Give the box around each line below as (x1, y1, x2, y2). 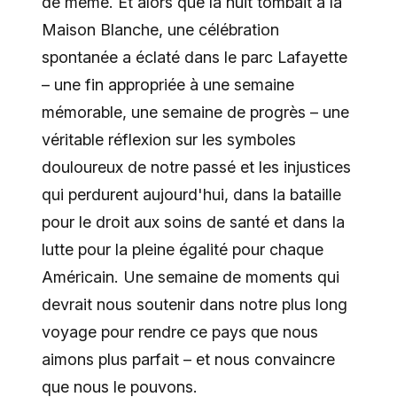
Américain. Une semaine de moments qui (41, 268, 339, 287)
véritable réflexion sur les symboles (41, 130, 296, 150)
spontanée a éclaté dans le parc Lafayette (41, 48, 347, 67)
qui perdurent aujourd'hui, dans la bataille (41, 185, 341, 205)
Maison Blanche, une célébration (41, 20, 279, 40)
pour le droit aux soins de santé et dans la (41, 213, 345, 232)
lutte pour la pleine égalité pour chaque (41, 240, 323, 260)
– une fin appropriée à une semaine (41, 75, 294, 95)
